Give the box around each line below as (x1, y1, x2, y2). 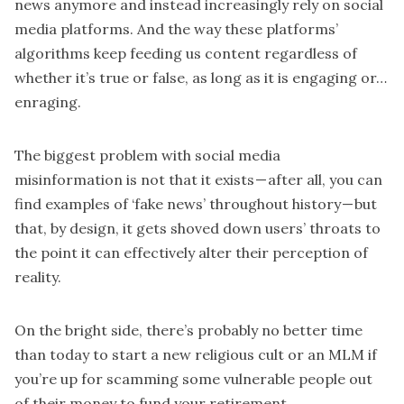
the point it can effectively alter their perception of (14, 243, 368, 262)
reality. (14, 268, 61, 287)
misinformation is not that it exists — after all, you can (14, 170, 382, 189)
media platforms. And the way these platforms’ (14, 20, 338, 39)
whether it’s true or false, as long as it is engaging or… (14, 69, 387, 87)
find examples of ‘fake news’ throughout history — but (14, 195, 377, 214)
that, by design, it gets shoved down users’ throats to (14, 219, 381, 238)
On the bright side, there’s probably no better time (14, 321, 363, 340)
